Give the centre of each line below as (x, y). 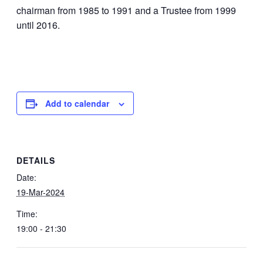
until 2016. (38, 25)
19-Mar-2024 (41, 192)
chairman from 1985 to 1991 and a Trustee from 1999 (126, 10)
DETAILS (36, 161)
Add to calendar (77, 103)
